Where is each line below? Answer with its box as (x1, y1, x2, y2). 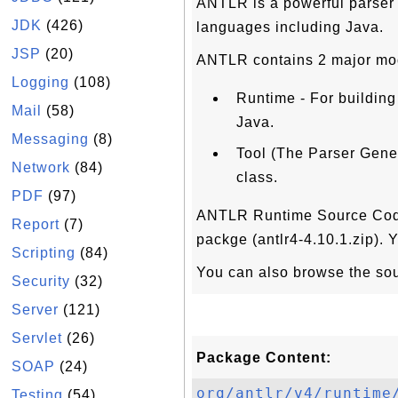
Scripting (12, 245, 76, 260)
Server (12, 302, 59, 317)
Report (12, 217, 60, 232)
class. (236, 170, 278, 185)
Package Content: (196, 350, 331, 365)
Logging (12, 75, 69, 90)
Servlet (12, 330, 62, 346)
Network (12, 160, 70, 175)
